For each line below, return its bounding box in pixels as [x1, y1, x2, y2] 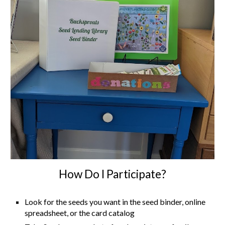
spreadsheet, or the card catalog [25, 208, 135, 218]
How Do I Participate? [59, 167, 166, 181]
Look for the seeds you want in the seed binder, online [25, 197, 206, 207]
